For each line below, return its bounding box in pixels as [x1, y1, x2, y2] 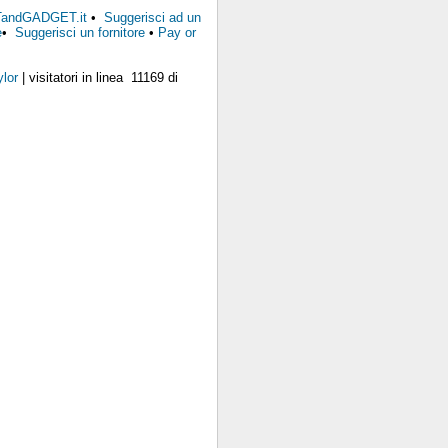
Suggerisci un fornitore [15, 25, 150, 40]
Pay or [158, 25, 197, 40]
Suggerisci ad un [103, 10, 201, 25]
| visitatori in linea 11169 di [17, 70, 178, 85]
